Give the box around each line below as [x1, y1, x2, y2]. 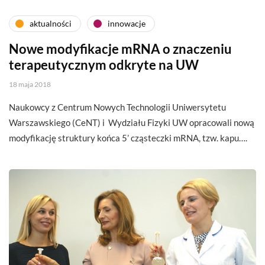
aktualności [30, 18, 72, 29]
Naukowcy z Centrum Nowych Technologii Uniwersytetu [9, 101, 226, 112]
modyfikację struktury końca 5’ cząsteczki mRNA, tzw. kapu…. [9, 132, 247, 143]
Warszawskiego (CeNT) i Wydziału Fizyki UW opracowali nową [9, 117, 254, 128]
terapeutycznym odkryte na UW [9, 56, 199, 73]
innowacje [108, 18, 146, 29]
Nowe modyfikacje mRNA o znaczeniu [9, 40, 232, 57]
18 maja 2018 [9, 79, 51, 89]
